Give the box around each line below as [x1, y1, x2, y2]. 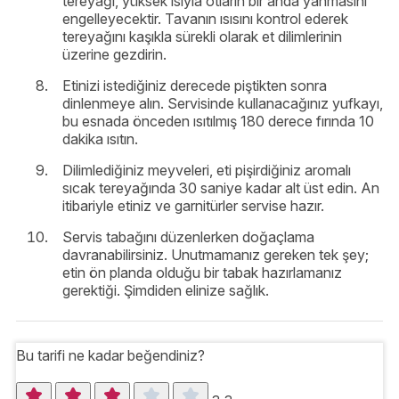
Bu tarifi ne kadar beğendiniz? [16, 346, 205, 365]
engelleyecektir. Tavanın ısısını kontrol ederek [62, 10, 348, 28]
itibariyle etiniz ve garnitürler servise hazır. [62, 197, 324, 216]
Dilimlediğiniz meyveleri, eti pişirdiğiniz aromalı [62, 161, 351, 180]
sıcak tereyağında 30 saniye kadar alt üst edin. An [62, 179, 379, 198]
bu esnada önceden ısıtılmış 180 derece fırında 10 [62, 112, 374, 131]
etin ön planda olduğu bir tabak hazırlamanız [62, 264, 342, 282]
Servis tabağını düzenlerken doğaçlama [62, 228, 314, 247]
